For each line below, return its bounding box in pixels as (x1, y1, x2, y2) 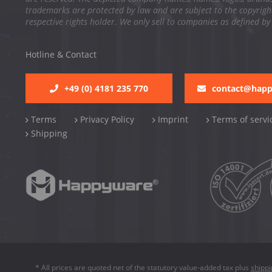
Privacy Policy (78, 113, 134, 125)
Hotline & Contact (25, 48, 97, 60)
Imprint (155, 113, 188, 125)
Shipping (29, 127, 67, 139)
